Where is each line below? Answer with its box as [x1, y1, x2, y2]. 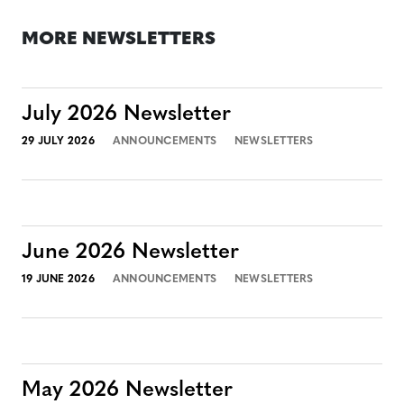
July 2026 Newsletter [22, 104, 231, 125]
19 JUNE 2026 [22, 274, 95, 285]
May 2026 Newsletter [22, 380, 233, 401]
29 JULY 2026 [22, 136, 95, 147]
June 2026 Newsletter [22, 242, 239, 263]
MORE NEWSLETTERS [22, 31, 216, 49]
